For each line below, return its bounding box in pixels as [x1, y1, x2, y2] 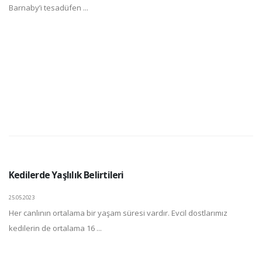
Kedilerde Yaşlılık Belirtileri [9, 168, 124, 181]
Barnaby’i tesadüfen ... [9, 2, 88, 13]
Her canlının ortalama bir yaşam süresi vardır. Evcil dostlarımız [9, 208, 227, 218]
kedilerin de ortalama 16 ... [9, 223, 102, 233]
